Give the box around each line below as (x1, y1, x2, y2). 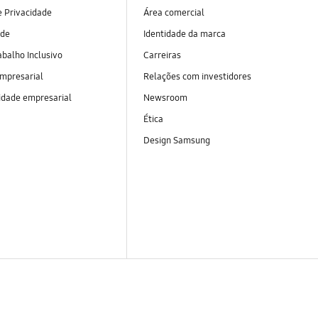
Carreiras (143, 49, 181, 61)
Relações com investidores (143, 70, 253, 82)
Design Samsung (143, 135, 212, 147)
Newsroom (143, 92, 187, 104)
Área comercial (143, 6, 204, 18)
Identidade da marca (143, 28, 226, 40)
